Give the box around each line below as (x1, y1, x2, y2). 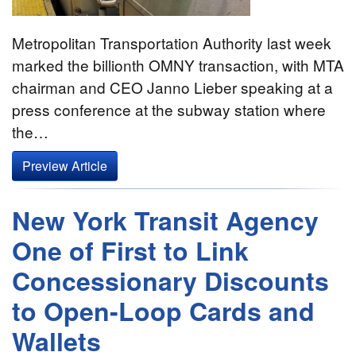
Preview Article (22, 157, 107, 176)
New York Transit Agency (12, 202, 319, 239)
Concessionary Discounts (12, 262, 329, 300)
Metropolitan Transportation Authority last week (12, 32, 331, 54)
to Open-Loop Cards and (12, 292, 315, 330)
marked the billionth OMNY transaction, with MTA (12, 54, 344, 76)
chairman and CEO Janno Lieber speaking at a (12, 76, 333, 99)
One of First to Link (12, 232, 249, 269)
